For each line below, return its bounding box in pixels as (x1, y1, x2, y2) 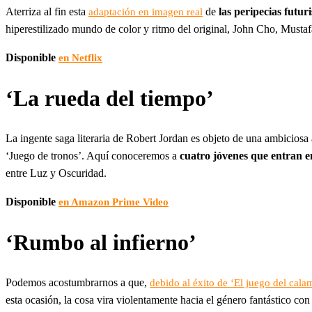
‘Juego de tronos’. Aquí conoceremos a (6, 150, 180, 162)
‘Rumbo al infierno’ (6, 229, 196, 255)
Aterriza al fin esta (6, 6, 88, 18)
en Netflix (58, 52, 102, 64)
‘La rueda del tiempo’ (6, 85, 214, 111)
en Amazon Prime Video (58, 196, 169, 208)
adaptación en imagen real (88, 6, 203, 18)
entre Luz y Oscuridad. (6, 167, 107, 180)
